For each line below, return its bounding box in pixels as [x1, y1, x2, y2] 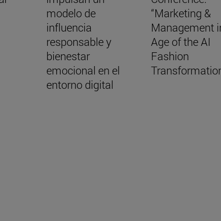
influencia [46, 20, 92, 35]
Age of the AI [150, 34, 211, 49]
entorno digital [46, 77, 113, 92]
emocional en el [46, 63, 120, 77]
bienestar [46, 48, 90, 63]
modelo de [46, 5, 96, 20]
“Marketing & [150, 5, 211, 20]
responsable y [46, 34, 111, 49]
